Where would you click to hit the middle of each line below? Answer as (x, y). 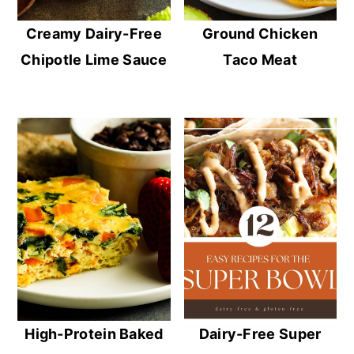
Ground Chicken (260, 33)
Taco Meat (260, 59)
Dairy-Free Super (260, 334)
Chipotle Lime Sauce (94, 59)
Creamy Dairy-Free (94, 33)
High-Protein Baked (94, 334)
